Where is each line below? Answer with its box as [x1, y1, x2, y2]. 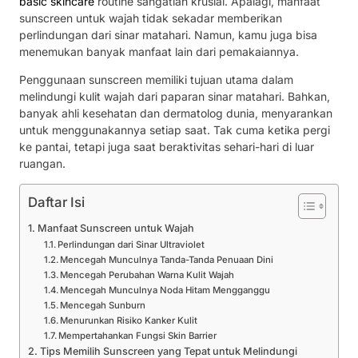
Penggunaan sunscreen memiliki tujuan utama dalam [19, 73, 293, 87]
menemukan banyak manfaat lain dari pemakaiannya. [19, 45, 299, 58]
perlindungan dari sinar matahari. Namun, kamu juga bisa [19, 28, 317, 42]
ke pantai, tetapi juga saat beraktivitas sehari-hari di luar [19, 140, 314, 154]
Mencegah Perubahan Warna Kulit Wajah [60, 268, 235, 280]
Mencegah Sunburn [60, 299, 146, 311]
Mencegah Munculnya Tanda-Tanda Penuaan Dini [60, 253, 274, 265]
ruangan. [19, 157, 69, 171]
